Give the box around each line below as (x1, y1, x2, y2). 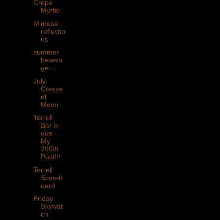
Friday (33, 194, 53, 203)
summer (33, 48, 59, 56)
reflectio (40, 27, 65, 35)
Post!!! (40, 153, 60, 161)
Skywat (40, 202, 63, 211)
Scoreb (40, 173, 63, 182)
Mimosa (33, 19, 58, 27)
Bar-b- (40, 121, 60, 130)
